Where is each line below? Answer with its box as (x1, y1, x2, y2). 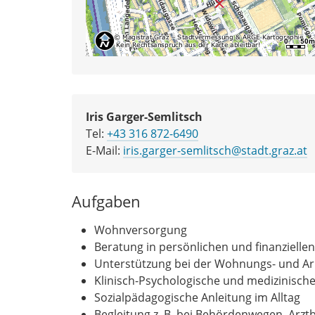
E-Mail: (86, 142, 123, 158)
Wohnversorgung (94, 221, 187, 238)
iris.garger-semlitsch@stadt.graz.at (123, 142, 307, 158)
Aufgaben (72, 190, 141, 212)
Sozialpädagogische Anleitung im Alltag (94, 289, 300, 305)
